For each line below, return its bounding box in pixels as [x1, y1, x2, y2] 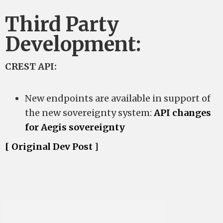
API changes [154, 107, 211, 118]
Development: [5, 32, 141, 57]
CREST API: [5, 61, 57, 72]
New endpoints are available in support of [25, 93, 211, 104]
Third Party [5, 12, 119, 37]
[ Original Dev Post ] [5, 141, 99, 152]
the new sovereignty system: [25, 107, 154, 118]
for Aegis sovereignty [25, 121, 125, 133]
